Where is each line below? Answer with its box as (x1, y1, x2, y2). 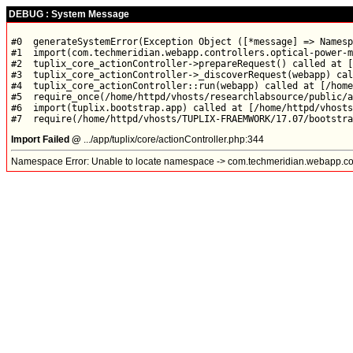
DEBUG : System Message (9, 9, 129, 20)
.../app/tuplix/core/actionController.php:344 (84, 134, 264, 145)
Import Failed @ (11, 134, 84, 145)
